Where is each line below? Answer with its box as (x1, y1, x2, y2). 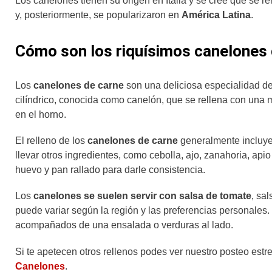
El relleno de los (15, 135, 85, 146)
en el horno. (15, 109, 69, 120)
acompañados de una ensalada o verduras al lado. (15, 220, 233, 231)
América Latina (182, 9, 251, 20)
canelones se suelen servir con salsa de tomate (33, 191, 251, 202)
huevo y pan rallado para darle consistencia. (15, 165, 205, 175)
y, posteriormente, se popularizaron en (15, 9, 182, 20)
